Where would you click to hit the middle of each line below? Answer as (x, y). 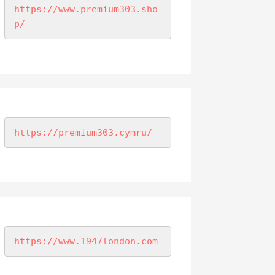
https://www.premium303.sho (86, 10)
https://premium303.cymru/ (83, 133)
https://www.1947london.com (86, 242)
